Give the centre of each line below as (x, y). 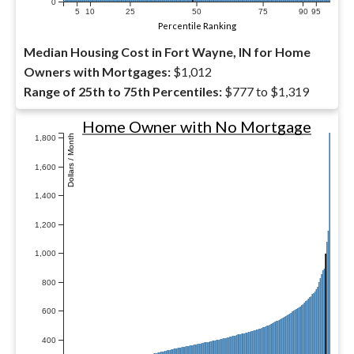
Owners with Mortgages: (97, 72)
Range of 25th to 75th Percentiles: (123, 91)
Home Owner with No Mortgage (197, 126)
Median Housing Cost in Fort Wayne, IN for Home (167, 52)
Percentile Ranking (197, 26)
